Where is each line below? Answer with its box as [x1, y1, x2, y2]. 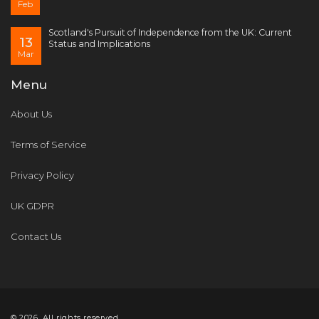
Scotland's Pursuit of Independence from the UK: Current [48, 27, 292, 38]
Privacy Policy [11, 169, 74, 182]
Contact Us [11, 231, 61, 243]
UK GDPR [11, 200, 54, 212]
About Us [11, 108, 52, 120]
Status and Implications [48, 38, 150, 50]
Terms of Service [11, 139, 87, 151]
